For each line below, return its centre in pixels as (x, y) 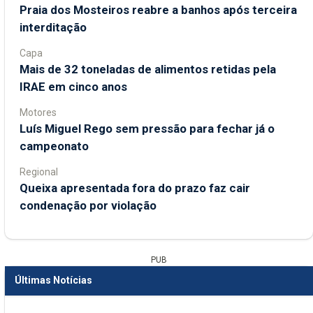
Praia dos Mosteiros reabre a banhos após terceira (158, 9)
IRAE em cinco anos (73, 86)
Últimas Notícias (53, 280)
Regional (39, 172)
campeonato (54, 146)
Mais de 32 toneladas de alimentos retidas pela (148, 69)
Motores (38, 112)
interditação (53, 27)
